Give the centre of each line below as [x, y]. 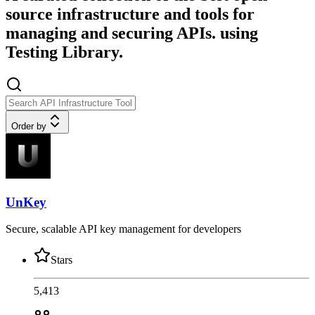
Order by [29, 126]
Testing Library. [64, 52]
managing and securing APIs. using [132, 33]
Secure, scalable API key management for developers [123, 229]
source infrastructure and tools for [130, 14]
